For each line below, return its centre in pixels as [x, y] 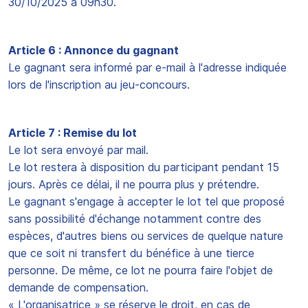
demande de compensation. [78, 287]
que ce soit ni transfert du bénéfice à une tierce [131, 253]
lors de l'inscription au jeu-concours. [99, 85]
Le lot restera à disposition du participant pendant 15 [144, 167]
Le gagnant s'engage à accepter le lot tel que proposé [146, 201]
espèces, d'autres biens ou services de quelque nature [146, 236]
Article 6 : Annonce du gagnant [93, 50]
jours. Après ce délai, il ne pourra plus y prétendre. [134, 184]
